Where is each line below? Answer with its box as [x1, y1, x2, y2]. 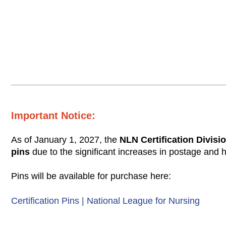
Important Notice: [11, 109, 96, 121]
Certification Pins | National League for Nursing [11, 195, 200, 206]
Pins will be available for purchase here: [11, 171, 172, 181]
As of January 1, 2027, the [11, 134, 120, 145]
